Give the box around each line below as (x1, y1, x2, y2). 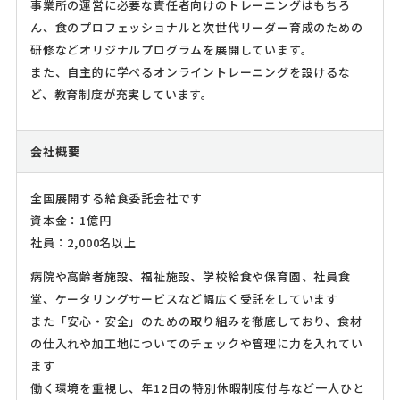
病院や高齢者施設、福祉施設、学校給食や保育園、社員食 (29, 268, 351, 286)
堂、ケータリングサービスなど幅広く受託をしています (29, 290, 338, 308)
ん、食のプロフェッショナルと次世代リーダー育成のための (29, 19, 363, 37)
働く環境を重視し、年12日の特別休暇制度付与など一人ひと (29, 379, 365, 397)
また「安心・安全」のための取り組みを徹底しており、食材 (29, 312, 362, 330)
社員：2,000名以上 (29, 234, 137, 252)
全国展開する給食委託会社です (29, 189, 204, 207)
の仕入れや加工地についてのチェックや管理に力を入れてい (29, 335, 363, 353)
